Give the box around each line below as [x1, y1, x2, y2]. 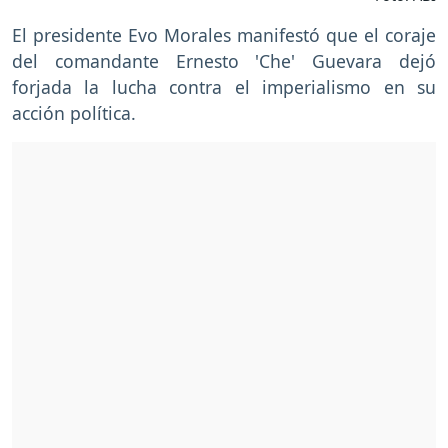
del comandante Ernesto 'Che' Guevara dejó [12, 48, 436, 73]
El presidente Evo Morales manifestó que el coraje [12, 22, 436, 47]
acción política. [12, 100, 136, 125]
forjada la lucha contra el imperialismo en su [12, 74, 436, 99]
